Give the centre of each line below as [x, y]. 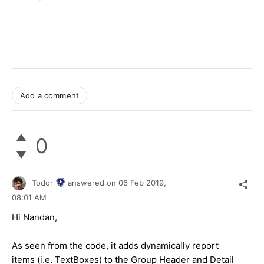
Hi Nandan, [34, 217]
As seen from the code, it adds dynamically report [115, 245]
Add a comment [50, 95]
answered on [93, 182]
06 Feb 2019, [143, 182]
